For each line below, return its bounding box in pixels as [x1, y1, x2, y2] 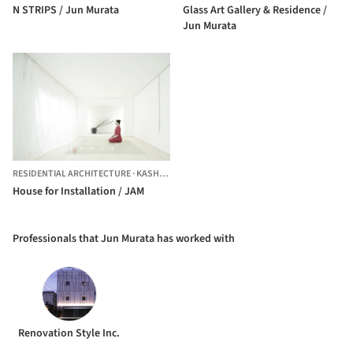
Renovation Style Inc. [18, 325, 121, 342]
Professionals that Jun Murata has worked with [13, 231, 235, 247]
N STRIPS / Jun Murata [13, 2, 119, 18]
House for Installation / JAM [13, 184, 144, 200]
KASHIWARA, [136, 167, 159, 181]
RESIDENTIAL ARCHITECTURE [13, 167, 131, 181]
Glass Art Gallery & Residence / [183, 2, 327, 18]
